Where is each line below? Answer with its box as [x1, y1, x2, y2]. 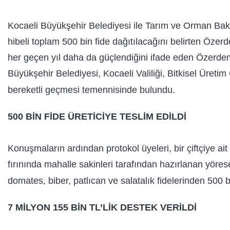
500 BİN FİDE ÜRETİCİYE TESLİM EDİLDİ [8, 111, 186, 122]
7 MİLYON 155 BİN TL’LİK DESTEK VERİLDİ [8, 202, 197, 213]
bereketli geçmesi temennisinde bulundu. [8, 84, 175, 95]
